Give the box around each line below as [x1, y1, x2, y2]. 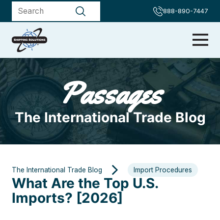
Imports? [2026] [12, 190, 123, 207]
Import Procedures [134, 166, 192, 174]
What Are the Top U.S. [12, 175, 158, 192]
